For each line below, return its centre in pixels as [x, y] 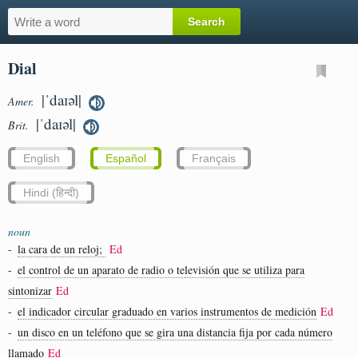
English [42, 158]
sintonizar [30, 290]
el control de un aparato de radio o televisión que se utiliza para [161, 269]
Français [214, 158]
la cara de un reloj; [62, 249]
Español [126, 158]
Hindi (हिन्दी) [51, 192]
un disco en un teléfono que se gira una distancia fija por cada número [175, 332]
